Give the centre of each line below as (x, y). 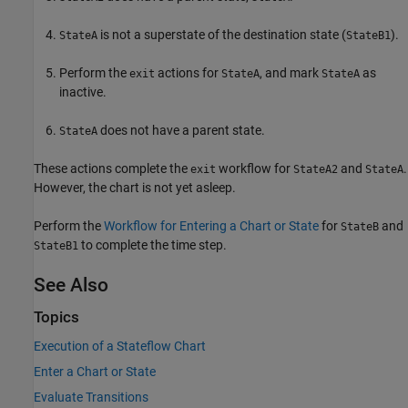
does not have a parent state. (181, 131)
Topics (56, 318)
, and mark (291, 73)
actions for (188, 73)
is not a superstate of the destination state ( (222, 35)
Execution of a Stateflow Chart (120, 346)
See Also (71, 286)
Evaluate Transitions (91, 397)
